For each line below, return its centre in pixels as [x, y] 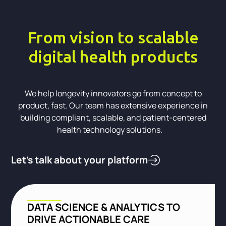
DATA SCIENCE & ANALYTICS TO [104, 207]
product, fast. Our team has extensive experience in [113, 106]
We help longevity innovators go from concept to [113, 94]
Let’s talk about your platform [80, 160]
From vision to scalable [113, 38]
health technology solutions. [113, 130]
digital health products [113, 57]
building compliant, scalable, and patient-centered [113, 118]
